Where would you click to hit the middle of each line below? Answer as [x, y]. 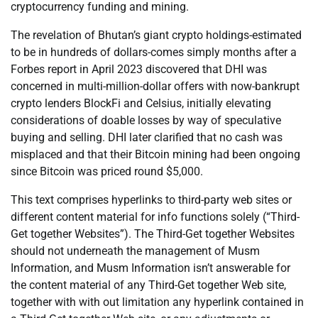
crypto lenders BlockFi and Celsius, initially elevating [141, 104]
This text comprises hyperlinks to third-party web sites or [151, 200]
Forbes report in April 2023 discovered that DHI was [139, 70]
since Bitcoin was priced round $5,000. [107, 172]
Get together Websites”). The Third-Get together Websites [153, 234]
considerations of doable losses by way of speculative [146, 121]
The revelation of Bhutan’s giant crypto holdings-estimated [156, 35]
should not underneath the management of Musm [135, 251]
